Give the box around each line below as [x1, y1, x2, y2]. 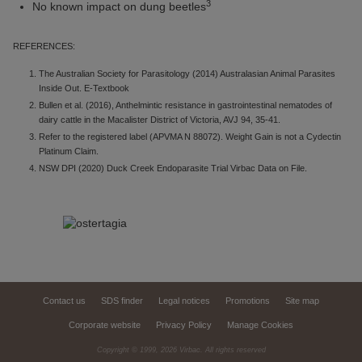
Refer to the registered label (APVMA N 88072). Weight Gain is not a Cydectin [39, 132, 341, 141]
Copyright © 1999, [96, 346, 161, 354]
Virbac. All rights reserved [176, 346, 266, 354]
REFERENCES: [13, 41, 75, 51]
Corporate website [69, 320, 141, 330]
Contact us [43, 296, 86, 305]
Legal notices [158, 296, 210, 305]
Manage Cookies [227, 320, 293, 330]
